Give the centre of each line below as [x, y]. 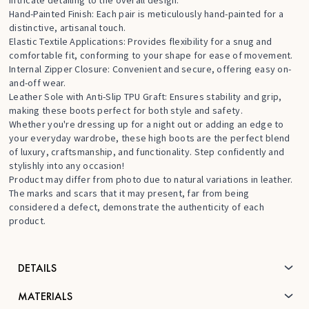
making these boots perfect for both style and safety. [126, 110]
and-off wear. [38, 82]
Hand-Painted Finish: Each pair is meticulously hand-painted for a [147, 13]
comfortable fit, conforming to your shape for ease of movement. [151, 55]
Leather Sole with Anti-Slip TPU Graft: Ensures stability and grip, [146, 96]
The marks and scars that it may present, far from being [129, 193]
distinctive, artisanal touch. [68, 27]
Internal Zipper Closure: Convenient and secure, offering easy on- [150, 69]
